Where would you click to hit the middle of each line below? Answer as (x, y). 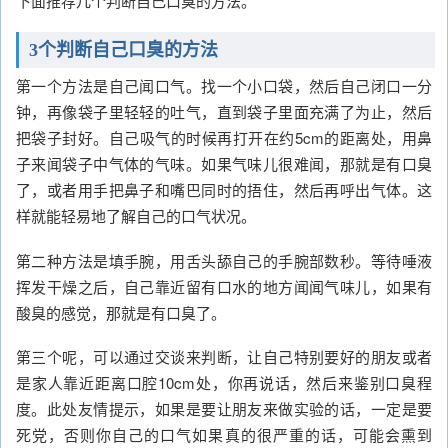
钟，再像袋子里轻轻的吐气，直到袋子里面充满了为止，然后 (224, 111)
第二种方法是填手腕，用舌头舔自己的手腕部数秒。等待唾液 (224, 260)
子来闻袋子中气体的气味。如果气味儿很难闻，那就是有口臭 (224, 163)
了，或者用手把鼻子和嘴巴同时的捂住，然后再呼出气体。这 (224, 189)
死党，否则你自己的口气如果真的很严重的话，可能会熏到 (224, 434)
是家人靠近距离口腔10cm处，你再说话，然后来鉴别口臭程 (224, 382)
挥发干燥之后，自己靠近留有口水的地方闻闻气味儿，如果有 (224, 286)
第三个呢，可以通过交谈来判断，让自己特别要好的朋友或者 (224, 356)
